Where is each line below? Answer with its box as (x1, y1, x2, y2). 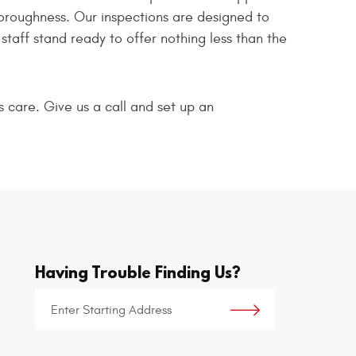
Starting (34, 291, 78, 305)
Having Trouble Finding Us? (35, 261, 242, 283)
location (34, 310, 79, 324)
